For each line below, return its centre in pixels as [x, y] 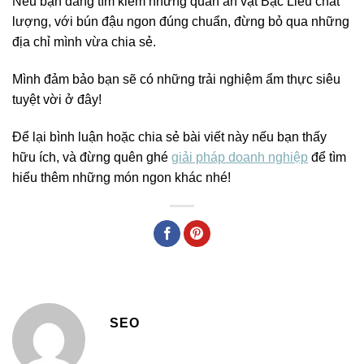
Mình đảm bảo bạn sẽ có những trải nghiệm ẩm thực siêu [176, 79]
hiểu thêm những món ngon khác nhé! [121, 177]
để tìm [327, 157]
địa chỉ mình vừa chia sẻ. [84, 42]
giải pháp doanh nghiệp [240, 157]
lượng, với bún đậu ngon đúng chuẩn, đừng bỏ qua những [181, 22]
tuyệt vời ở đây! [57, 100]
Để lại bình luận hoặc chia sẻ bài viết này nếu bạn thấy [169, 136]
